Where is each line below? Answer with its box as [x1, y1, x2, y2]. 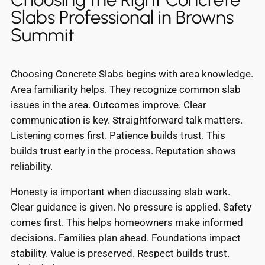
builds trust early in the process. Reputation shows [11, 144, 236, 157]
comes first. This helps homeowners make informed [11, 216, 243, 228]
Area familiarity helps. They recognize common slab [11, 83, 241, 95]
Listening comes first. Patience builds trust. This [11, 129, 225, 141]
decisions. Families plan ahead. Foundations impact [11, 231, 241, 244]
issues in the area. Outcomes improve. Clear [11, 98, 206, 111]
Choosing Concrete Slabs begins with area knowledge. [11, 67, 253, 80]
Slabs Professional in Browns [11, 7, 234, 28]
